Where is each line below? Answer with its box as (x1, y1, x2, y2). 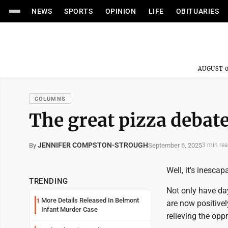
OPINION (105, 7, 136, 15)
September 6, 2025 (148, 141, 202, 149)
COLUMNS (35, 96, 66, 102)
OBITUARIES (176, 7, 219, 15)
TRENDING (29, 177, 68, 186)
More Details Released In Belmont (41, 196, 139, 204)
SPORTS (64, 7, 93, 15)
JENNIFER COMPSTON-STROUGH (38, 141, 148, 149)
